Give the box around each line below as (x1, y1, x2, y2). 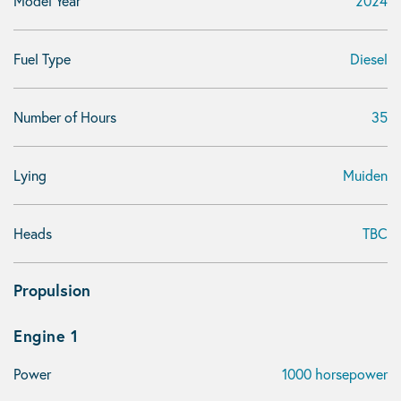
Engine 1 (13, 325, 78, 346)
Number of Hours (13, 107, 116, 126)
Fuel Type (13, 49, 71, 68)
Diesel (350, 49, 388, 68)
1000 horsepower (282, 364, 388, 383)
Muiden (343, 166, 388, 184)
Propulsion (13, 279, 90, 301)
